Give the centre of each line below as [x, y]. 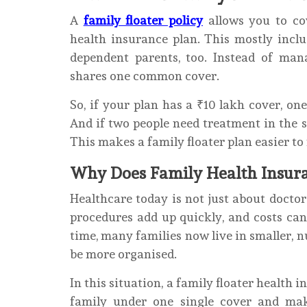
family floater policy [143, 20]
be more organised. [123, 254]
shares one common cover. [145, 75]
